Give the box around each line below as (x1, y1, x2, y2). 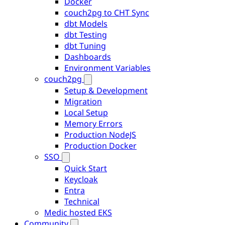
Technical (64, 196, 99, 207)
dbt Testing (64, 29, 107, 40)
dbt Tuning (64, 40, 106, 51)
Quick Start (64, 163, 107, 174)
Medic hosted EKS (44, 207, 112, 218)
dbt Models (64, 18, 107, 29)
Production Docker (64, 140, 137, 151)
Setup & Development (64, 85, 148, 96)
